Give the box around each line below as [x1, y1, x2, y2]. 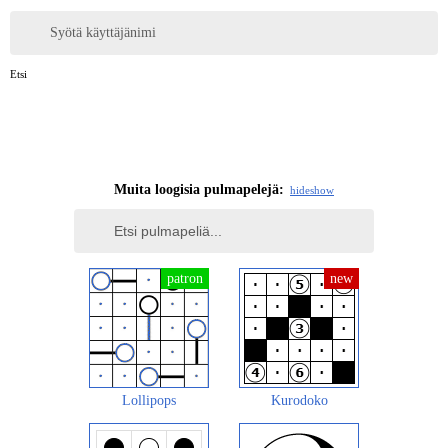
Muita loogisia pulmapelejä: [114, 181, 284, 197]
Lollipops [122, 392, 176, 408]
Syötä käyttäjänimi [50, 25, 156, 41]
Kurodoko [270, 392, 328, 408]
